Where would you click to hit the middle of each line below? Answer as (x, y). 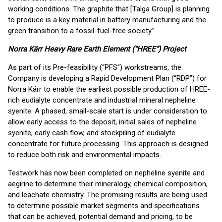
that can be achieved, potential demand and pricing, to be (100, 217)
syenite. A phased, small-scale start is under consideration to (108, 111)
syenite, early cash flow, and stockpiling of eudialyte (92, 133)
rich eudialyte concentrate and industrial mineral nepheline (102, 100)
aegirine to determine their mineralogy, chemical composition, (108, 184)
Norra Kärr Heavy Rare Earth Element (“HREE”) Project (97, 49)
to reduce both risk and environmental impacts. (84, 155)
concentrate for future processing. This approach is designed (108, 144)
